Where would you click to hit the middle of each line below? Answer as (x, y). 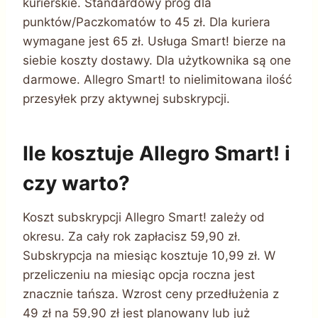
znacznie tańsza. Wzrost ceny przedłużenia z (151, 294)
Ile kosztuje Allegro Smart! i (157, 153)
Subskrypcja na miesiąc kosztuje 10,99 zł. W (149, 255)
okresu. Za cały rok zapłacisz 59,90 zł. (132, 236)
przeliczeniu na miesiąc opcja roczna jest (139, 274)
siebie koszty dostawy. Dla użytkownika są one (157, 60)
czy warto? (76, 183)
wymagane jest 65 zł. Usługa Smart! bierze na (154, 41)
